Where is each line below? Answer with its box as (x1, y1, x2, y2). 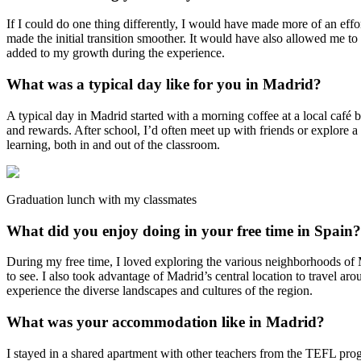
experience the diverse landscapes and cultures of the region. (6, 284, 313, 298)
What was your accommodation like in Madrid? (6, 313, 325, 331)
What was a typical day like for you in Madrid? (6, 76, 322, 93)
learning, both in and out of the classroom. (6, 137, 220, 151)
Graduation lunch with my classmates (6, 192, 197, 206)
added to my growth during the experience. (6, 46, 225, 60)
